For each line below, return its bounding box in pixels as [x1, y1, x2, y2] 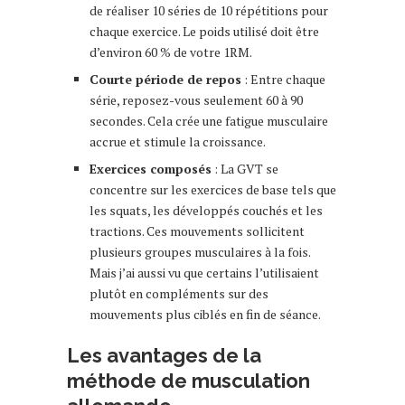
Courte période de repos [89, 70, 241, 88]
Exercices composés [89, 159, 212, 177]
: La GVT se [212, 159, 278, 177]
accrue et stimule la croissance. [89, 132, 266, 150]
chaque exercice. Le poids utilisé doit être [89, 22, 319, 40]
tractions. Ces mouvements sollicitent [89, 221, 305, 240]
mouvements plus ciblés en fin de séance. [89, 305, 321, 323]
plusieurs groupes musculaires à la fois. [89, 242, 310, 260]
